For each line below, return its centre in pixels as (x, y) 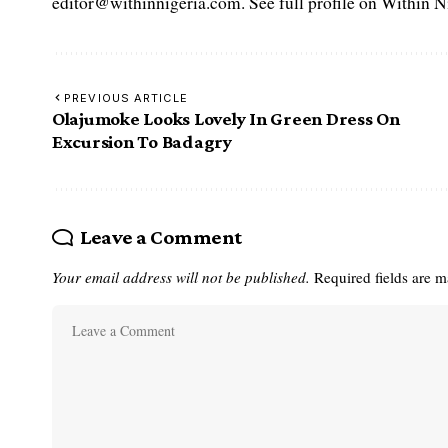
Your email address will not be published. (181, 276)
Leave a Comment (160, 236)
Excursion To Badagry (142, 141)
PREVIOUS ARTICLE (126, 97)
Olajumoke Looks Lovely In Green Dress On (226, 118)
